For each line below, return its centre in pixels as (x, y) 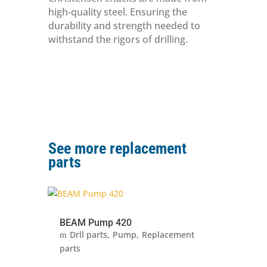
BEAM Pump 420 (95, 222)
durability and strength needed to (124, 25)
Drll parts (88, 234)
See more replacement (117, 148)
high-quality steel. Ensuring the (117, 12)
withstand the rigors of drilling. (118, 39)
